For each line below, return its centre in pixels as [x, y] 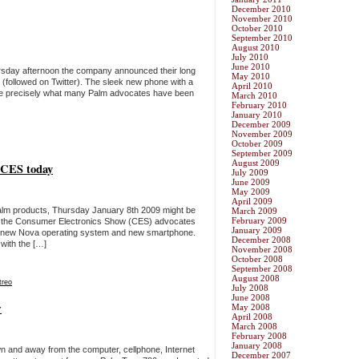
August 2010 [256, 48]
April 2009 [252, 202]
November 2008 [262, 250]
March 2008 [254, 327]
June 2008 [251, 298]
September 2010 [262, 38]
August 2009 [256, 163]
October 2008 [257, 259]
